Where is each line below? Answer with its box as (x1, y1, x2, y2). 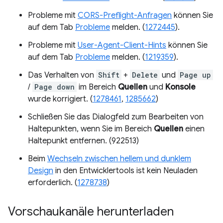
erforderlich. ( (28, 178, 77, 188)
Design (28, 166, 53, 176)
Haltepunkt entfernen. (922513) (28, 136, 139, 146)
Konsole (165, 82, 196, 93)
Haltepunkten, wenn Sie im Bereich (28, 124, 154, 134)
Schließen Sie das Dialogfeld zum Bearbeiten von (28, 112, 204, 122)
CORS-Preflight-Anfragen (78, 10, 172, 21)
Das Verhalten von (28, 70, 96, 81)
